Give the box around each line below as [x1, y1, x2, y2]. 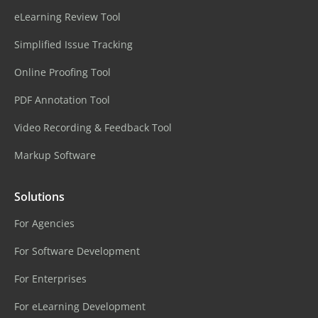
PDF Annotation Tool [14, 93, 110, 106]
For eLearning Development [14, 300, 146, 313]
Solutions [14, 189, 65, 204]
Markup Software [14, 148, 96, 162]
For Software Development [14, 244, 140, 258]
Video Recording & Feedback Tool [14, 121, 172, 134]
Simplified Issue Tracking [14, 38, 133, 51]
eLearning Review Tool [14, 10, 121, 23]
